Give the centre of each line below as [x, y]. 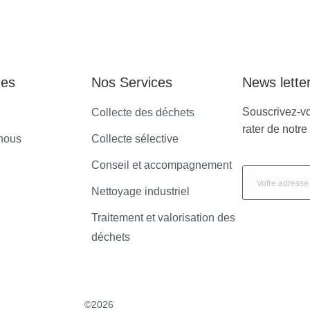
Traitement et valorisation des [163, 217]
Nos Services [131, 82]
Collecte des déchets [143, 112]
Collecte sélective [135, 138]
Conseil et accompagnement [161, 165]
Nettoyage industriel [140, 191]
